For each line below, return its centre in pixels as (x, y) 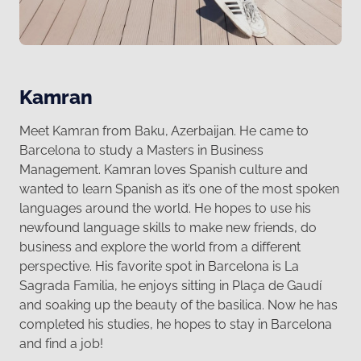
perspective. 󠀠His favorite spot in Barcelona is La (159, 267)
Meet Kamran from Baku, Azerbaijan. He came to (164, 131)
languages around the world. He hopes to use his (165, 209)
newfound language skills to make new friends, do (168, 228)
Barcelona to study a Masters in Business (141, 151)
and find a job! (61, 344)
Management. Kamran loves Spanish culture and (164, 170)
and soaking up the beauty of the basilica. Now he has (178, 305)
